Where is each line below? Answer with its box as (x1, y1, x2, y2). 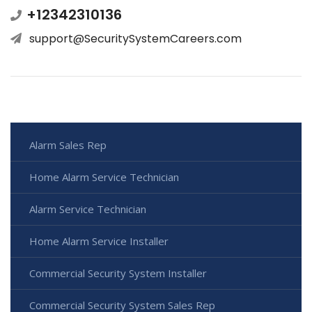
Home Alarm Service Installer (29, 234, 169, 249)
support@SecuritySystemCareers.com (29, 31, 242, 47)
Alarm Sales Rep (29, 138, 107, 153)
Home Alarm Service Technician (29, 170, 179, 185)
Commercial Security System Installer (29, 266, 207, 281)
